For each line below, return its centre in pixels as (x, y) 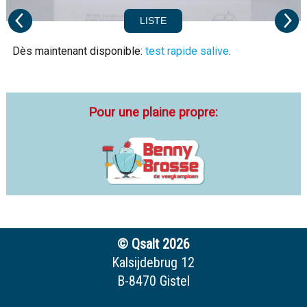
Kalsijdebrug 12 (153, 263)
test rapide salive (187, 51)
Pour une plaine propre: (153, 112)
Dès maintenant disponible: (78, 51)
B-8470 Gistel (153, 281)
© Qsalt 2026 (153, 244)
